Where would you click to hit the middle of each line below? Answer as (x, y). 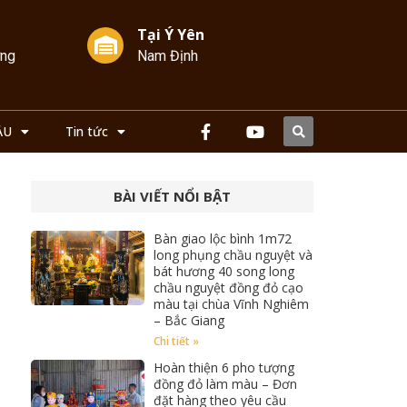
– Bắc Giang (189, 321)
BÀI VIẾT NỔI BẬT (173, 197)
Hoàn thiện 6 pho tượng (223, 368)
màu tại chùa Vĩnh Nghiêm (231, 304)
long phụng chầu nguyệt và (233, 255)
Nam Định (168, 56)
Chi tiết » (176, 342)
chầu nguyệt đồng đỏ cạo (228, 288)
